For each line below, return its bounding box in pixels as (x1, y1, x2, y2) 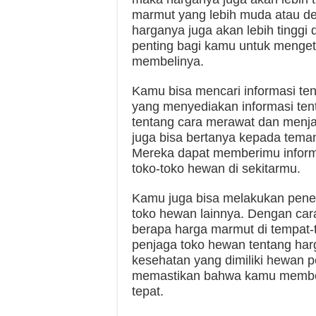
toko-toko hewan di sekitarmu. (132, 162, 300, 176)
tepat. (132, 284, 164, 299)
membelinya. (132, 54, 204, 69)
